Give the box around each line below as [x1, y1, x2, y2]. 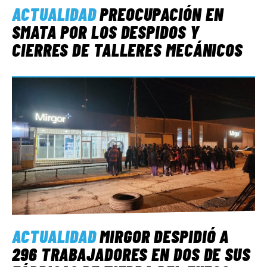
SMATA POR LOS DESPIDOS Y [12, 20, 200, 42]
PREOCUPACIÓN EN [100, 2, 223, 24]
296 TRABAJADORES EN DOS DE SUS [12, 243, 250, 265]
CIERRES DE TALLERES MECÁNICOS [12, 38, 243, 60]
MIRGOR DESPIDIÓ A [100, 225, 229, 247]
